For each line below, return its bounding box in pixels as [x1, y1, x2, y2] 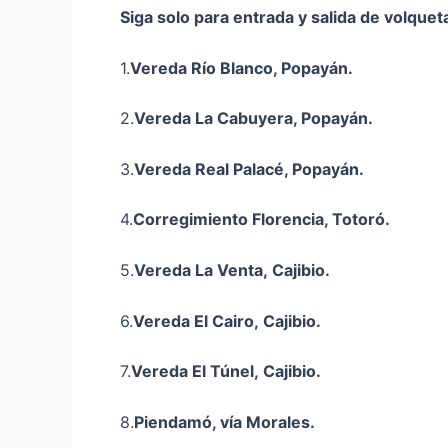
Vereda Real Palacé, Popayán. [134, 158, 364, 179]
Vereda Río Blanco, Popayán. [130, 57, 353, 78]
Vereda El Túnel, [131, 361, 263, 382]
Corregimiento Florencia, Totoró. [133, 209, 390, 230]
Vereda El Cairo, [133, 310, 263, 331]
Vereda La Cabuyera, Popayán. [134, 108, 373, 129]
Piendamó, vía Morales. [134, 411, 315, 432]
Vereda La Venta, [134, 259, 272, 280]
